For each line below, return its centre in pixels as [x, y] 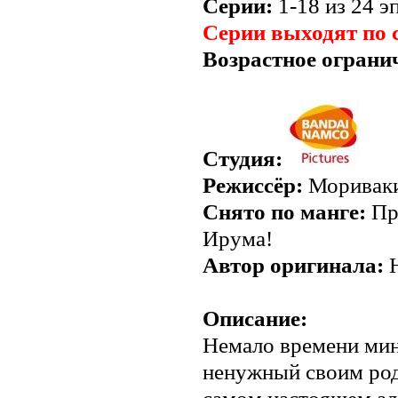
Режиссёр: [253, 186]
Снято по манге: [284, 212]
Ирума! [238, 239]
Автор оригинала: [293, 266]
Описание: [255, 319]
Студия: [243, 159]
